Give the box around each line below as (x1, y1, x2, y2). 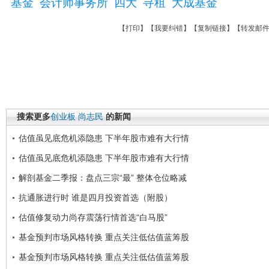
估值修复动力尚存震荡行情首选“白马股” (19, 213, 168, 222)
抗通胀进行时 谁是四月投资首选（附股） (19, 193, 172, 202)
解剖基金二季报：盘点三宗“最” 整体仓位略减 (19, 173, 187, 183)
